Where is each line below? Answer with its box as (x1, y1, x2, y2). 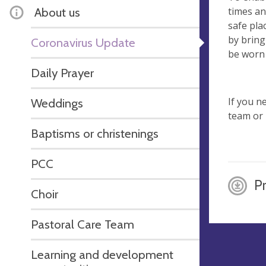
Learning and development (31, 247, 173, 262)
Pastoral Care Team (31, 217, 134, 232)
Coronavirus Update (31, 35, 135, 50)
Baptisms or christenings (31, 126, 159, 141)
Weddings (31, 96, 83, 110)
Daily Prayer (31, 65, 94, 80)
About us (34, 5, 80, 20)
